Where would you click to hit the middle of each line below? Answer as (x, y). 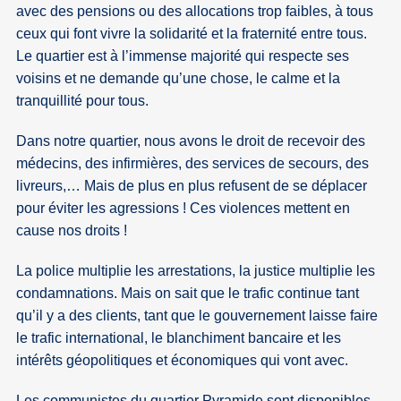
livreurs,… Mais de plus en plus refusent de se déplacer (192, 185)
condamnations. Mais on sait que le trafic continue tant (188, 293)
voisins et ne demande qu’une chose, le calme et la (179, 78)
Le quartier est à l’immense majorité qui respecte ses (183, 55)
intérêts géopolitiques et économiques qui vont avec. (183, 360)
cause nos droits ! (72, 230)
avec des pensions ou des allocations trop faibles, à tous (195, 11)
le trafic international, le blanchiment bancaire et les (179, 337)
